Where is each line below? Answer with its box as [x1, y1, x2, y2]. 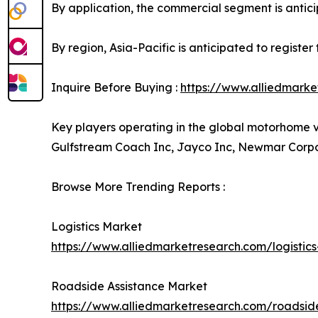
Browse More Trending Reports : [51, 179, 225, 194]
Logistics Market [51, 219, 142, 234]
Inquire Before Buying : [51, 79, 180, 94]
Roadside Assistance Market [51, 278, 207, 293]
